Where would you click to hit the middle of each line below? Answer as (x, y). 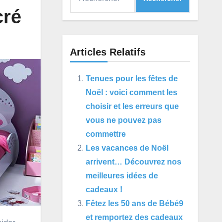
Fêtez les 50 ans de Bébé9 (134, 203)
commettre (106, 134)
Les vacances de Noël (127, 148)
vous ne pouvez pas (123, 120)
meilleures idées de (122, 176)
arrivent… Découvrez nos (133, 162)
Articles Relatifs (108, 52)
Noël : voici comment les (131, 92)
